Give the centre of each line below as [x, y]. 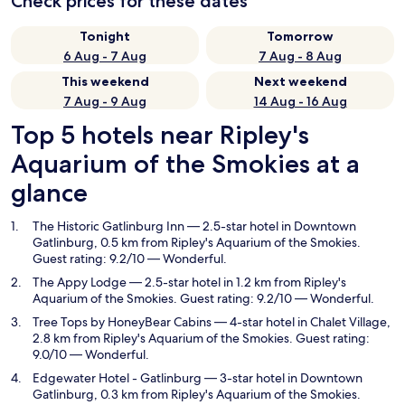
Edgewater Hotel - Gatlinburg [117, 378]
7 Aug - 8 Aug [300, 56]
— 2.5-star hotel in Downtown [270, 226]
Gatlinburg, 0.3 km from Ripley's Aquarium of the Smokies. [197, 394]
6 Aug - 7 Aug [105, 56]
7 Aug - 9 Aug [105, 101]
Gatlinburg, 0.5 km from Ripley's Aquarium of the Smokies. [197, 242]
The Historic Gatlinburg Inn [108, 226]
